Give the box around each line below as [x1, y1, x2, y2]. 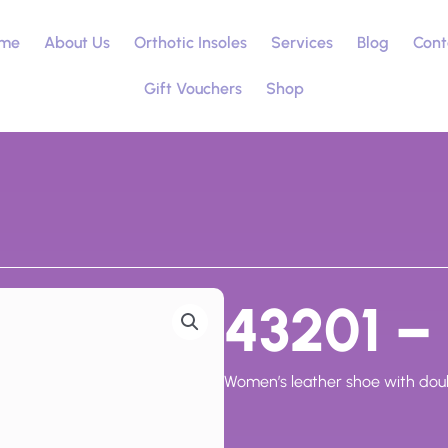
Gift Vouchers [143, 79, 242, 98]
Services [270, 33, 333, 52]
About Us [43, 33, 110, 52]
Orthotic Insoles [133, 33, 247, 52]
